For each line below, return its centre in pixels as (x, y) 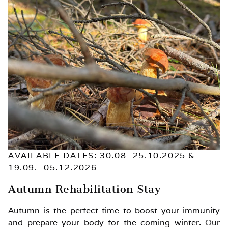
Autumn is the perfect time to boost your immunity (114, 210)
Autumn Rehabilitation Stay (84, 189)
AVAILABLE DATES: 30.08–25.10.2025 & (102, 155)
